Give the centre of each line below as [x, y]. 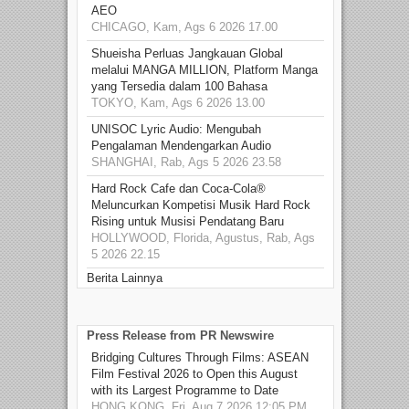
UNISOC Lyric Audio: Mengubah [176, 129]
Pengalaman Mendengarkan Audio [181, 145]
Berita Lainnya [125, 278]
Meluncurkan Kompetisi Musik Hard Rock [201, 204]
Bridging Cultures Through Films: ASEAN [200, 357]
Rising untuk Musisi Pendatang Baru [188, 221]
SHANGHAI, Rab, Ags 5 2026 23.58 [186, 162]
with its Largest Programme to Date [185, 390]
